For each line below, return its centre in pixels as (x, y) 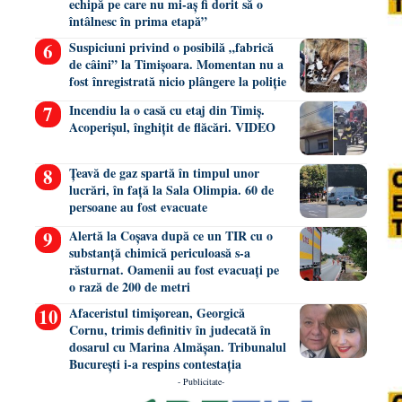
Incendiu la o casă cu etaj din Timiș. (166, 109)
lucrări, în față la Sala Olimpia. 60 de (171, 189)
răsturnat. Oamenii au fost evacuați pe (174, 269)
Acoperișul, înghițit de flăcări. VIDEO (172, 127)
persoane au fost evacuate (138, 206)
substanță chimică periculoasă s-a (159, 252)
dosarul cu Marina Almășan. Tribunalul (177, 346)
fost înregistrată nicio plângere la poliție (177, 81)
